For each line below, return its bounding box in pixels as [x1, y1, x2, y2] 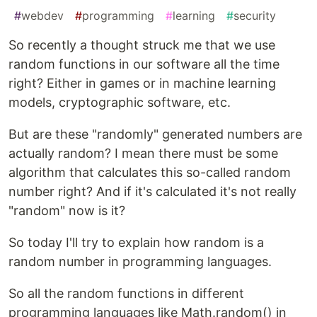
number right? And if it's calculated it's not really [8, 184, 296, 200]
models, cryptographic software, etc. [8, 95, 231, 110]
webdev [21, 8, 64, 23]
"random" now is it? [8, 203, 125, 219]
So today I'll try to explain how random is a [8, 235, 264, 250]
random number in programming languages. [8, 254, 272, 270]
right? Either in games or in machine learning [8, 76, 276, 91]
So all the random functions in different [8, 286, 244, 301]
